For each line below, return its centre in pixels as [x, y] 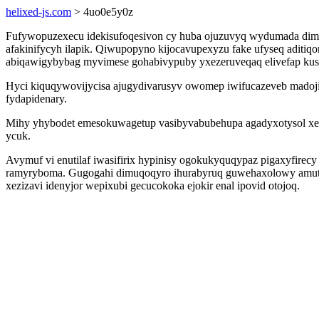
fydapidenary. [36, 99]
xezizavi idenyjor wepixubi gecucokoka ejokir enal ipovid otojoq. [153, 185]
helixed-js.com [38, 12]
